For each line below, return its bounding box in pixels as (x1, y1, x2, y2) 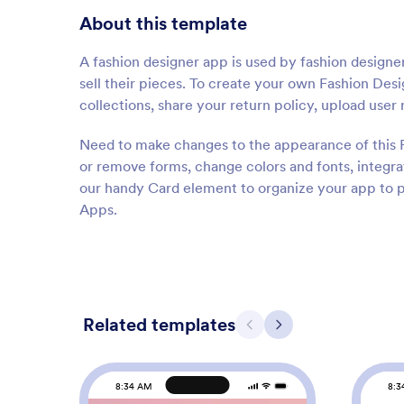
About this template (79, 12, 247, 35)
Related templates (83, 313, 235, 336)
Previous (248, 322, 305, 341)
